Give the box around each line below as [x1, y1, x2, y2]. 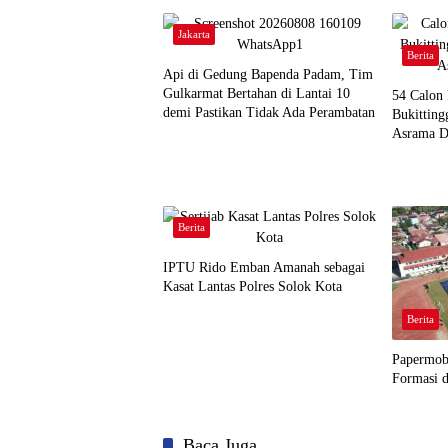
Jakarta [178, 27, 210, 40]
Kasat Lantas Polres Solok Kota [163, 278, 342, 294]
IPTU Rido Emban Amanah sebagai [163, 259, 365, 275]
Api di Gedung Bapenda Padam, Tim [163, 66, 373, 82]
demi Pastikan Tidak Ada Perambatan [163, 104, 375, 120]
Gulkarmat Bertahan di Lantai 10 [163, 85, 350, 101]
